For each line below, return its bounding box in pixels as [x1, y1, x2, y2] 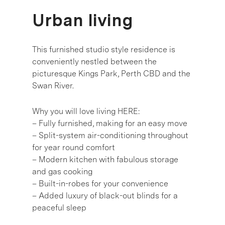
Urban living [32, 10, 133, 30]
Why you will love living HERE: [32, 106, 140, 116]
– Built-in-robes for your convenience [32, 178, 168, 188]
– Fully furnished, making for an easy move [32, 118, 187, 128]
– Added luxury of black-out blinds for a [32, 190, 178, 200]
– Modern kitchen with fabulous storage [32, 154, 178, 164]
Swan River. [32, 80, 74, 90]
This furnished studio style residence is [32, 44, 175, 54]
